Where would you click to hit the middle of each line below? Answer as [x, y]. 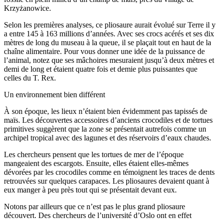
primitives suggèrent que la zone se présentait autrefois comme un [105, 129]
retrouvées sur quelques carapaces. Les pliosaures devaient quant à [107, 181]
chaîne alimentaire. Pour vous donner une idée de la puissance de [104, 52]
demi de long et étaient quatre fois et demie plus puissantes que [101, 69]
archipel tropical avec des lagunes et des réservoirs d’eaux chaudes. [108, 138]
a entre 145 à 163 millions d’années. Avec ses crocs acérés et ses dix [109, 34]
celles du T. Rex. [30, 78]
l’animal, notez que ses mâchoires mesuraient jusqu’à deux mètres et [109, 60]
